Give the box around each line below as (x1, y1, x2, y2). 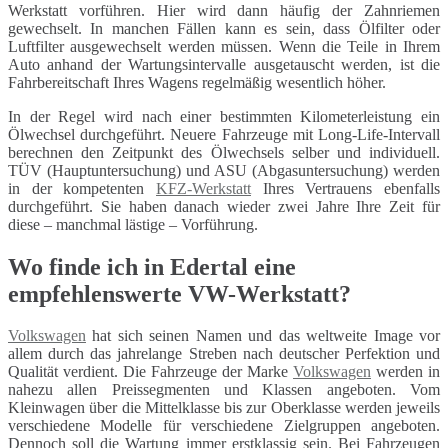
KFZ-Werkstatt (156, 179, 251, 197)
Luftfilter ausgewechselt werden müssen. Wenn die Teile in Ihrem (8, 37, 440, 55)
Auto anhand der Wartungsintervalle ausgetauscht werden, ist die (8, 55, 440, 73)
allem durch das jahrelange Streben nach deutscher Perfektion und (8, 345, 440, 363)
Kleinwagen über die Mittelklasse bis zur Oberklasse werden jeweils (8, 399, 440, 417)
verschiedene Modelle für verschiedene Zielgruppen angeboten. (8, 417, 440, 435)
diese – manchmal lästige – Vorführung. (8, 215, 258, 233)
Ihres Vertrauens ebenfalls (251, 179, 440, 197)
